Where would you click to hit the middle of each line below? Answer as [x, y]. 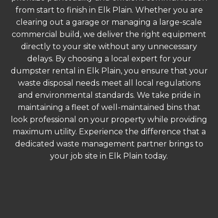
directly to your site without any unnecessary [109, 47]
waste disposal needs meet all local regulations [109, 83]
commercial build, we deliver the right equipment [109, 35]
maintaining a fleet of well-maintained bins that [109, 108]
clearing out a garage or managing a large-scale [109, 22]
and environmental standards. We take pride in [109, 95]
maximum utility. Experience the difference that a [109, 132]
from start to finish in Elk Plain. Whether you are [109, 10]
